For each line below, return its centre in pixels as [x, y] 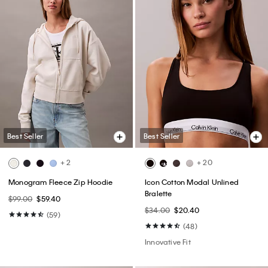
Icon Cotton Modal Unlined [192, 182]
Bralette [159, 194]
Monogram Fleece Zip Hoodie [61, 182]
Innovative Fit [168, 242]
